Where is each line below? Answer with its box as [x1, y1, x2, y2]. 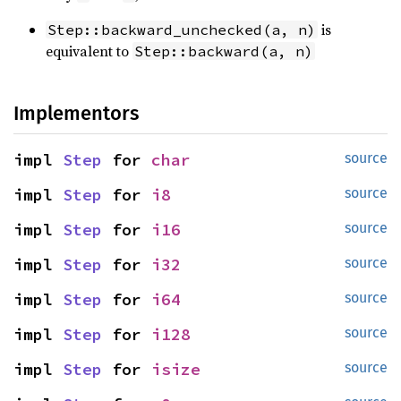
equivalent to [46, 41, 132, 61]
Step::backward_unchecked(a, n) [47, 21, 316, 38]
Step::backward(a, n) [134, 42, 313, 60]
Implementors [13, 101, 139, 125]
